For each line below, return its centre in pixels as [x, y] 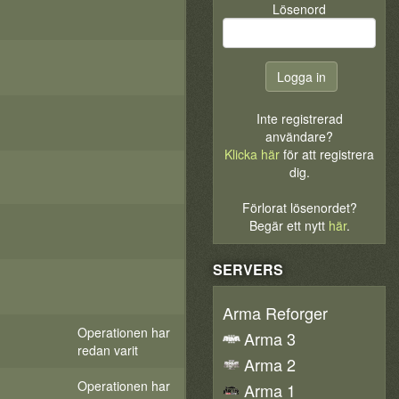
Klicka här [252, 154]
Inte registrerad [299, 118]
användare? [299, 136]
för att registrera [327, 154]
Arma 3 [270, 338]
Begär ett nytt [289, 225]
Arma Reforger [275, 313]
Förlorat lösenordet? [299, 208]
